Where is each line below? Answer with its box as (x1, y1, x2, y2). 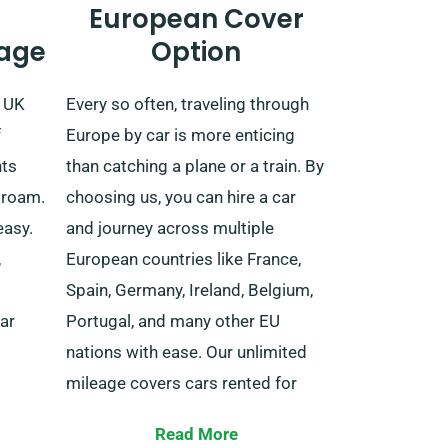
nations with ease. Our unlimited (66, 341, 307, 362)
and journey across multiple (66, 217, 274, 238)
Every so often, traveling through (66, 93, 309, 114)
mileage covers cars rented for (66, 372, 297, 393)
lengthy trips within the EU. (66, 403, 266, 424)
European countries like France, (66, 248, 301, 269)
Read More (154, 423, 238, 444)
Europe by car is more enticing (66, 124, 295, 145)
